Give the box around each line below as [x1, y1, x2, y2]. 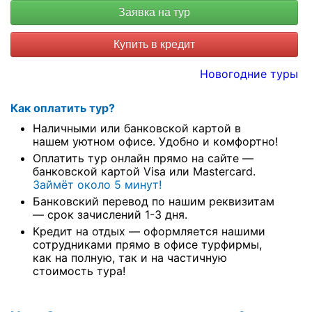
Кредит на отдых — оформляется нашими [33, 224, 265, 238]
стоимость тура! [33, 264, 125, 278]
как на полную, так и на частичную [33, 251, 227, 265]
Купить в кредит [114, 38, 195, 50]
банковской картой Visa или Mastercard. [33, 164, 256, 178]
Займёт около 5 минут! [33, 178, 162, 192]
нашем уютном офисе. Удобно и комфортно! [33, 134, 278, 148]
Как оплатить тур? [10, 101, 115, 115]
